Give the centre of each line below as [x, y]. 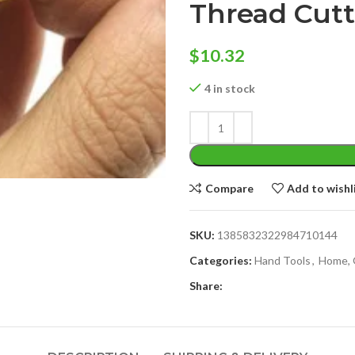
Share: [206, 286]
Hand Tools [282, 260]
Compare [229, 188]
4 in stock [230, 88]
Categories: [221, 260]
